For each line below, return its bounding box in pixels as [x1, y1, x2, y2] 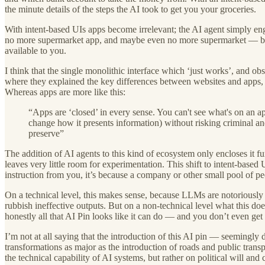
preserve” [28, 128, 64, 138]
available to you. [5, 45, 66, 56]
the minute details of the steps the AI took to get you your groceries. [5, 4, 256, 14]
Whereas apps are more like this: [5, 86, 125, 97]
